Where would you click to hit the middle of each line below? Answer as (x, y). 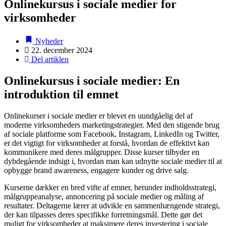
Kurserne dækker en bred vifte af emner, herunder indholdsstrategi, (110, 187)
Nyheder (48, 41)
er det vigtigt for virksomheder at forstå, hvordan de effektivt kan (107, 143)
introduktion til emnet (61, 94)
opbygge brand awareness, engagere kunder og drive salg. (96, 170)
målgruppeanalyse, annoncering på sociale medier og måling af (104, 196)
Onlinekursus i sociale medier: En (92, 80)
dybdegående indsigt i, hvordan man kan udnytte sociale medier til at (113, 161)
